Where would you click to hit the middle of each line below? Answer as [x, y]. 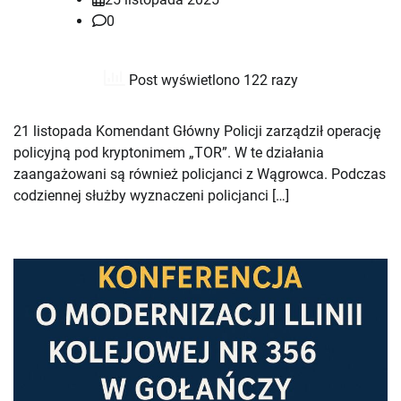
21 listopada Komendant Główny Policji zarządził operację [197, 132]
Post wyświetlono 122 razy [211, 81]
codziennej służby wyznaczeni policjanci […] [151, 196]
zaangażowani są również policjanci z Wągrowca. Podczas [200, 175]
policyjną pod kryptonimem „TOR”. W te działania [169, 153]
